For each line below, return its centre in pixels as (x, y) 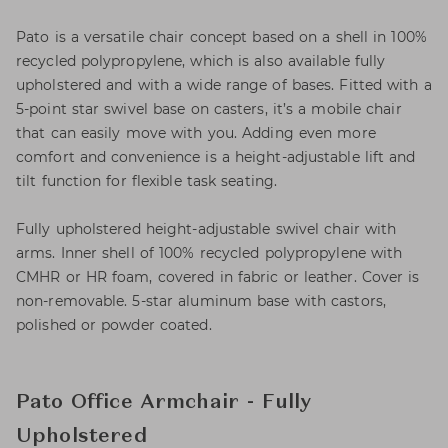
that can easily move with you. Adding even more (196, 133)
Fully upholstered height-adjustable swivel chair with (206, 229)
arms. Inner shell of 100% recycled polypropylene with (209, 253)
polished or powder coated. (114, 325)
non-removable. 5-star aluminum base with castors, (201, 301)
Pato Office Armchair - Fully (164, 403)
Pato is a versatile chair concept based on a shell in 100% (221, 37)
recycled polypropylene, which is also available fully (201, 61)
